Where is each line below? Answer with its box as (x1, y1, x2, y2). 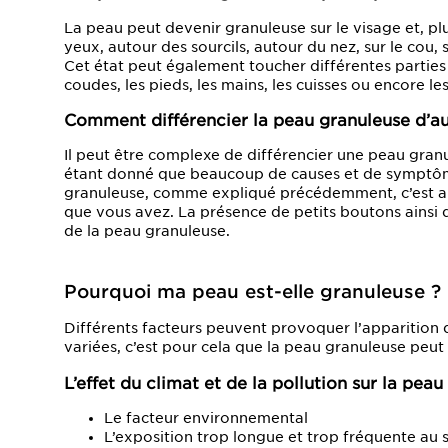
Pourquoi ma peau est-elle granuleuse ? (64, 281, 441, 303)
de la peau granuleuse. (64, 223, 230, 240)
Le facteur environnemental (104, 410, 308, 426)
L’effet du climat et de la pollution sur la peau (64, 372, 443, 393)
